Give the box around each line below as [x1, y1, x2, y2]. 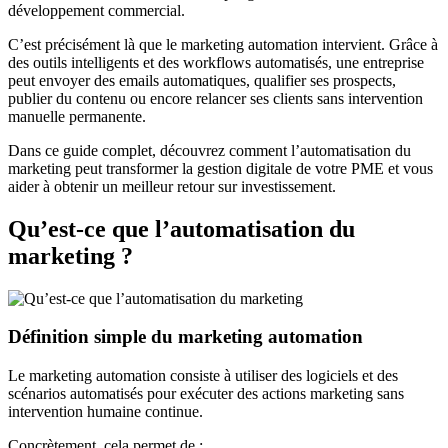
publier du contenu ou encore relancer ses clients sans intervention [8, 89, 423, 107]
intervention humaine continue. [8, 403, 203, 421]
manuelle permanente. [8, 107, 146, 125]
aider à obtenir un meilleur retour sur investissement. [8, 177, 336, 195]
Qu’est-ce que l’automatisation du [8, 215, 355, 242]
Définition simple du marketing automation [8, 326, 363, 348]
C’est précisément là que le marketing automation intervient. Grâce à [8, 35, 438, 53]
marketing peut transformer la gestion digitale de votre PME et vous [8, 159, 433, 177]
